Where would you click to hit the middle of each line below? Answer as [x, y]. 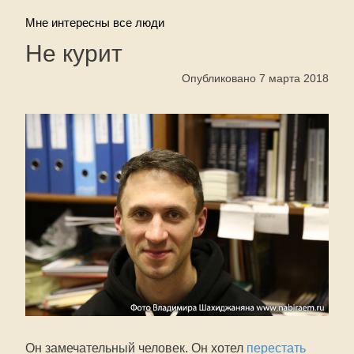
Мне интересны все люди [95, 23]
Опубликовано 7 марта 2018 [255, 78]
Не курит [74, 53]
